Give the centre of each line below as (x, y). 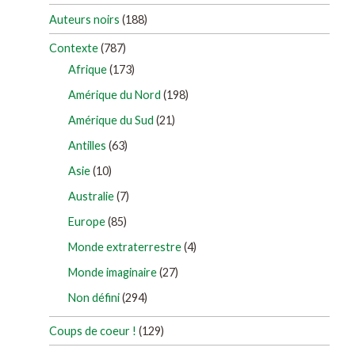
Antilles (87, 145)
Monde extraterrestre (125, 246)
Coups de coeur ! (93, 331)
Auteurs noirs (84, 19)
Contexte (74, 48)
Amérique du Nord (115, 94)
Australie (91, 196)
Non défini (94, 297)
